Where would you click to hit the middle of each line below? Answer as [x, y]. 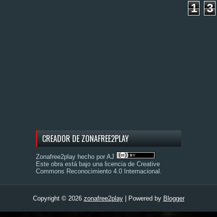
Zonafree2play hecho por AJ [76, 157]
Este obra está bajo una [70, 164]
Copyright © [50, 199]
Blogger [174, 199]
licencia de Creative [132, 164]
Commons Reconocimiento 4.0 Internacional [98, 171]
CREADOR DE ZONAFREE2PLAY [85, 139]
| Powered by [143, 199]
